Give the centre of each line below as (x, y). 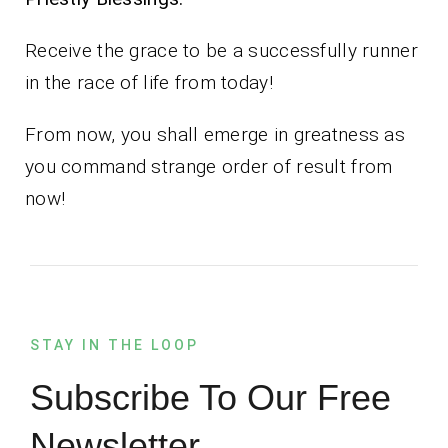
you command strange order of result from (209, 166)
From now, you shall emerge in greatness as (215, 134)
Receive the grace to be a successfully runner (221, 50)
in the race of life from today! (149, 82)
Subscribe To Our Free (210, 397)
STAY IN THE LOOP (114, 344)
